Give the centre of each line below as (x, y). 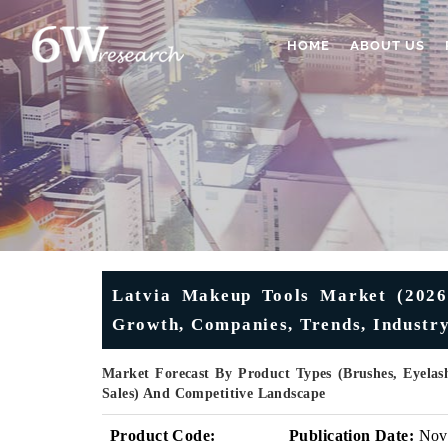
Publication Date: (352, 435)
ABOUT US (387, 45)
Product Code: (163, 435)
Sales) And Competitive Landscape (214, 393)
